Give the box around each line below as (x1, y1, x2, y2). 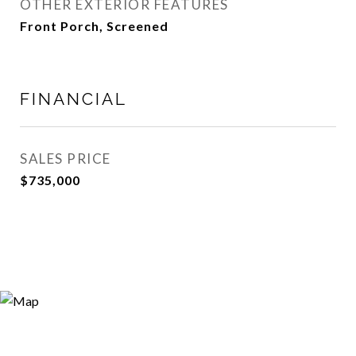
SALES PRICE (20, 150, 111, 167)
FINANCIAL (20, 89, 127, 109)
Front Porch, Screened (20, 18, 168, 33)
